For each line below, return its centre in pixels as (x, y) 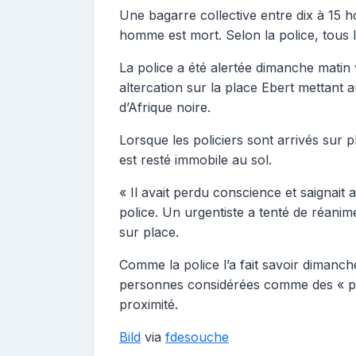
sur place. (149, 232)
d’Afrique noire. (165, 107)
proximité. (149, 304)
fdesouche (197, 337)
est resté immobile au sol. (195, 160)
